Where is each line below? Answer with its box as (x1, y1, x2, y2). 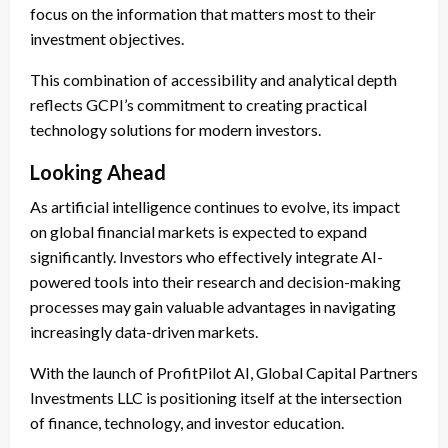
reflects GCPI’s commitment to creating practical (30, 95, 367, 115)
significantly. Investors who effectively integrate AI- (30, 247, 383, 267)
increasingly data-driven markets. (30, 322, 258, 342)
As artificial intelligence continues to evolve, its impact (30, 197, 400, 217)
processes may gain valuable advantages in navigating (30, 297, 396, 317)
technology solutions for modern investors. (30, 120, 321, 140)
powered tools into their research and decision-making (30, 272, 401, 292)
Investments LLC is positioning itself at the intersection (30, 388, 402, 408)
